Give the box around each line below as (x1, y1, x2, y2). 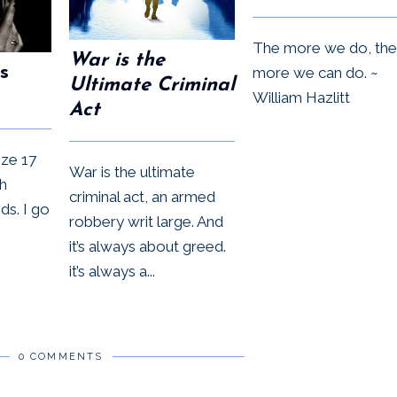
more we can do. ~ (253, 63, 378, 82)
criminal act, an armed (69, 187, 215, 206)
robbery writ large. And (69, 212, 223, 230)
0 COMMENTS (18, 350, 104, 362)
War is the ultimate (69, 162, 195, 181)
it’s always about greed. (69, 237, 226, 255)
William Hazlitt (253, 88, 350, 106)
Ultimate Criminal (69, 74, 235, 96)
